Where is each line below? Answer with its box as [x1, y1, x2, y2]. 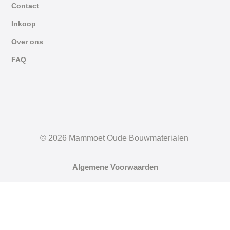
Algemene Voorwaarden [72, 162, 158, 171]
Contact [11, 1, 39, 10]
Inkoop [11, 19, 36, 28]
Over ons [11, 37, 43, 46]
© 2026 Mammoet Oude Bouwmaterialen [40, 133, 190, 142]
